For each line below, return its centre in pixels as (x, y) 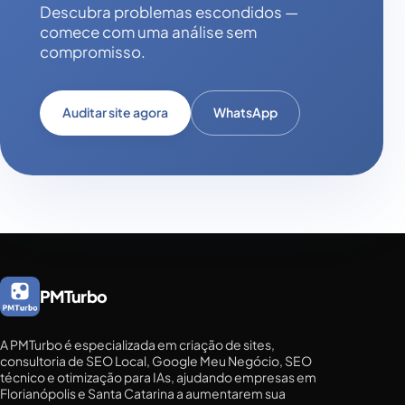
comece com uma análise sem (148, 31)
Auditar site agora (115, 113)
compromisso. (93, 51)
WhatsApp (245, 113)
